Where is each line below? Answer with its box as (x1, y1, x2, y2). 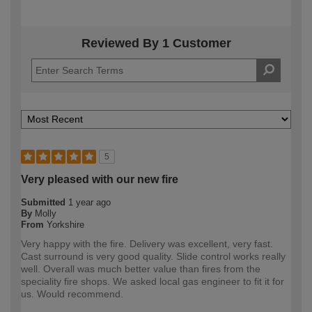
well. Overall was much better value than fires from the (21, 263, 260, 275)
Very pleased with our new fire (21, 173, 178, 186)
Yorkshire (47, 219, 84, 231)
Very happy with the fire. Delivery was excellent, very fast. (21, 238, 273, 250)
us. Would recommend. (21, 288, 123, 300)
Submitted (21, 197, 68, 208)
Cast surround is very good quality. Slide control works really (21, 251, 286, 263)
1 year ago (68, 197, 111, 208)
